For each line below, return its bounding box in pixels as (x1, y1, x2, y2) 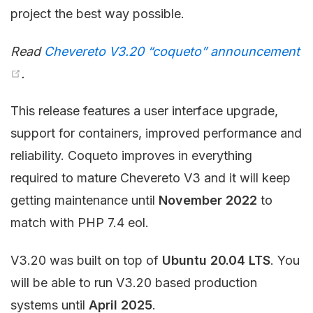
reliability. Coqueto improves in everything (10, 148, 252, 163)
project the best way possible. (10, 6, 184, 22)
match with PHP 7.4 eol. (10, 215, 149, 231)
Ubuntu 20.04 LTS (162, 252, 270, 268)
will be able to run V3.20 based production (10, 275, 257, 290)
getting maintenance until (10, 193, 159, 208)
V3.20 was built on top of (10, 252, 162, 268)
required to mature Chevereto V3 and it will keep (10, 170, 291, 186)
